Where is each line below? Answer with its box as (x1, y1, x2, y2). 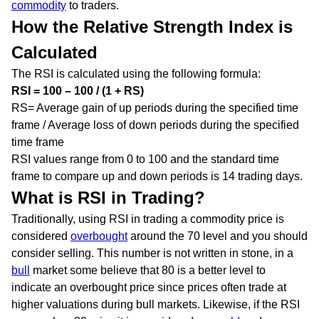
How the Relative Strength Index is (11, 16, 293, 36)
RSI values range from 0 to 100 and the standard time (11, 152, 279, 165)
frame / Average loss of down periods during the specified (11, 118, 299, 131)
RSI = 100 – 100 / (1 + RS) (11, 84, 144, 97)
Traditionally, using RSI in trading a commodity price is (11, 212, 284, 225)
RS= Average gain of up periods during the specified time (11, 101, 298, 114)
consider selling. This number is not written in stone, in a (11, 246, 293, 259)
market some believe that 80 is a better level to (30, 263, 266, 276)
